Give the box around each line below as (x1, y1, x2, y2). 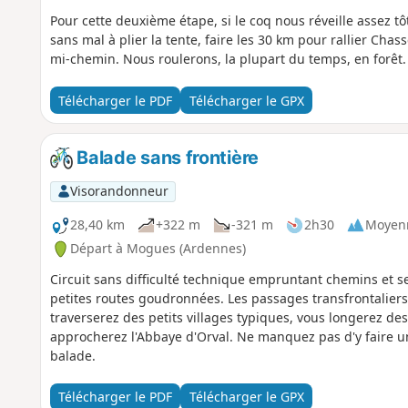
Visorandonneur (69, 182, 168, 200)
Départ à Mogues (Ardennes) (69, 240, 246, 258)
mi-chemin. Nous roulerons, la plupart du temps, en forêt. (49, 50, 406, 67)
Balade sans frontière (72, 147, 259, 168)
